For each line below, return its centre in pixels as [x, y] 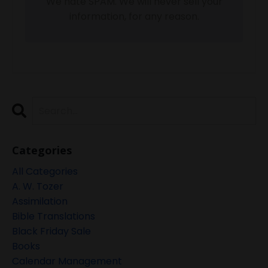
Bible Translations [54, 217]
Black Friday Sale [51, 232]
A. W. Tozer [38, 187]
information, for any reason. [134, 17]
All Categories [45, 172]
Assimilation [40, 202]
